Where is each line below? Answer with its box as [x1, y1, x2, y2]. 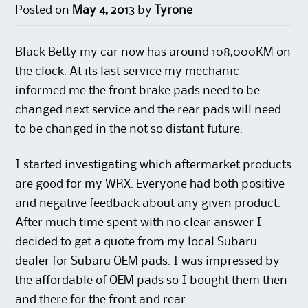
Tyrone [155, 5, 193, 16]
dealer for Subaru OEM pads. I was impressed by [15, 256, 280, 267]
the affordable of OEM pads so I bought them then [15, 275, 288, 287]
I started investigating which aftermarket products [15, 159, 292, 171]
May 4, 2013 [72, 5, 135, 16]
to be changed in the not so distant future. [15, 124, 243, 135]
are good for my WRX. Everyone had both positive [15, 179, 285, 190]
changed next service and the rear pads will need [15, 104, 282, 116]
